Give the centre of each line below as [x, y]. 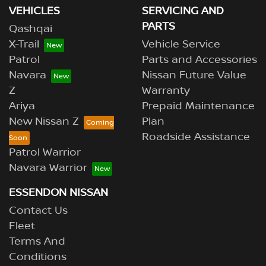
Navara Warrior [48, 168]
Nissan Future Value [194, 75]
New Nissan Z [44, 122]
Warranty [166, 91]
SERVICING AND [183, 11]
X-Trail [24, 45]
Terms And [37, 242]
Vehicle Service [181, 45]
